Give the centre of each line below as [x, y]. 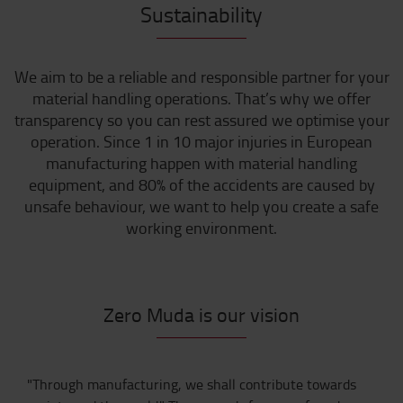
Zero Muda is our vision [201, 314]
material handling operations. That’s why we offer [201, 98]
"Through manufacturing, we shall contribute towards [192, 384]
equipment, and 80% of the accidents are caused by [201, 184]
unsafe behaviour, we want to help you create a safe [201, 206]
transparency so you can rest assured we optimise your [201, 120]
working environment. [201, 228]
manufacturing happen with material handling [201, 163]
